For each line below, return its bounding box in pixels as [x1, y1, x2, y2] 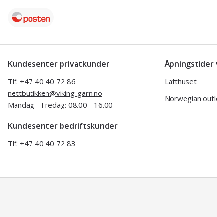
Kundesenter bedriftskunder [8, 120, 118, 131]
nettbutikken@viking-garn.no [8, 88, 102, 98]
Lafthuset [165, 76, 197, 86]
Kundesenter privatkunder [8, 58, 109, 69]
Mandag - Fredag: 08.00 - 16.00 [8, 99, 113, 109]
